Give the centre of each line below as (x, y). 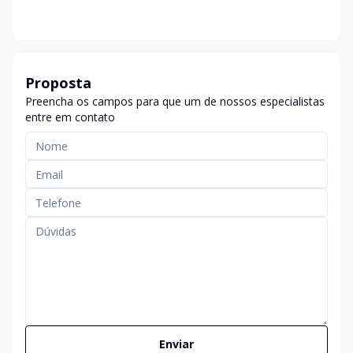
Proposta (58, 83)
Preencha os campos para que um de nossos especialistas (175, 101)
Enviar (176, 344)
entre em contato (70, 117)
